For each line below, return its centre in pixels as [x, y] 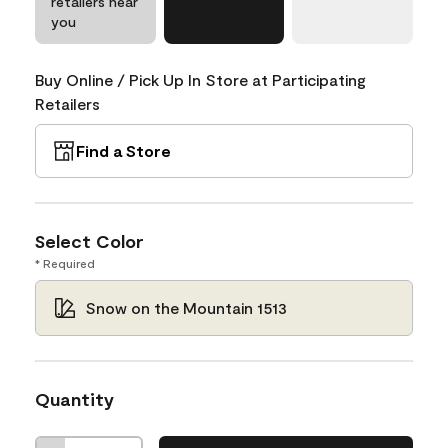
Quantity [74, 398]
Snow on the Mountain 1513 [186, 307]
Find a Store [123, 150]
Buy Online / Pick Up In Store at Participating [200, 79]
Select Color [89, 240]
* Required [65, 262]
